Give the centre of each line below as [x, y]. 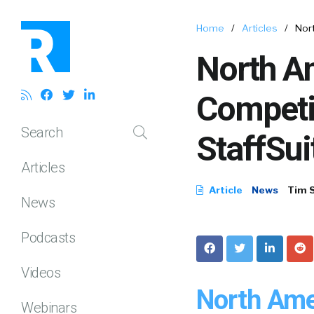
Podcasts [48, 237]
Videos [41, 272]
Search [42, 132]
